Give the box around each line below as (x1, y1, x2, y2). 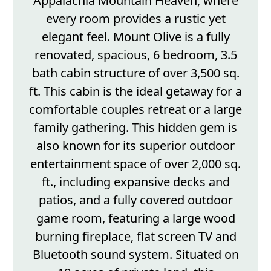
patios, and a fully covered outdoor (38, 191, 233, 208)
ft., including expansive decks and (41, 173, 230, 190)
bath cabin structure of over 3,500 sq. (31, 64, 240, 81)
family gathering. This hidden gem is (34, 119, 237, 135)
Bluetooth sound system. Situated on (32, 246, 239, 263)
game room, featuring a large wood (36, 209, 235, 226)
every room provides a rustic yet (45, 10, 226, 27)
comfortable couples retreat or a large (29, 100, 242, 117)
